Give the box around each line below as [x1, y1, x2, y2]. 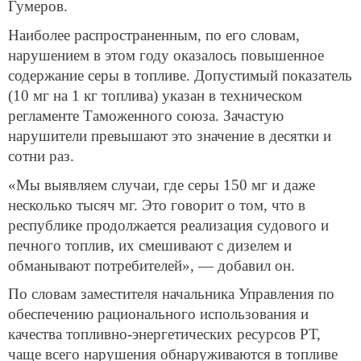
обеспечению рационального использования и [8, 305, 309, 323]
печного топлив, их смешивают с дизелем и [8, 236, 292, 254]
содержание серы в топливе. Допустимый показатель [8, 66, 352, 84]
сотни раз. [8, 147, 74, 164]
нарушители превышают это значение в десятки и [8, 127, 331, 144]
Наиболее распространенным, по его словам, [8, 26, 300, 44]
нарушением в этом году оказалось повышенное [8, 46, 324, 64]
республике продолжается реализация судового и [8, 216, 329, 234]
